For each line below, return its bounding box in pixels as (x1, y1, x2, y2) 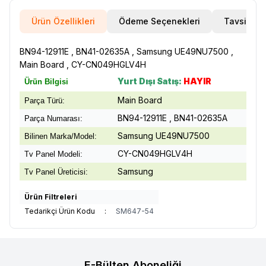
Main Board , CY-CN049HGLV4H (20, 59, 146, 69)
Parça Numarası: (24, 114, 83, 123)
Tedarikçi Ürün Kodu (24, 207, 95, 216)
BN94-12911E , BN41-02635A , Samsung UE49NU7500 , (20, 46, 233, 56)
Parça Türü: (24, 96, 65, 105)
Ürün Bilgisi (24, 77, 68, 86)
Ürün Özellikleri (31, 16, 95, 26)
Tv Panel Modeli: (24, 150, 83, 159)
